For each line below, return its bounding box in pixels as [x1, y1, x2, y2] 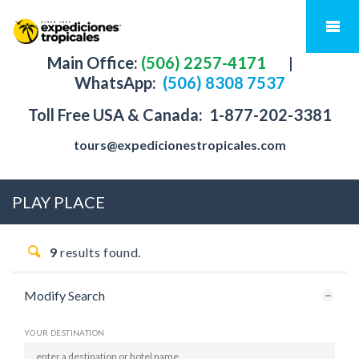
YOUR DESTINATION [24, 328, 105, 337]
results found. [57, 244, 141, 260]
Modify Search [24, 288, 105, 303]
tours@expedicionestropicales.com [73, 137, 286, 152]
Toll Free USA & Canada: [27, 105, 206, 124]
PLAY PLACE [12, 192, 105, 212]
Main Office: [46, 53, 138, 72]
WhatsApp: [74, 73, 159, 92]
